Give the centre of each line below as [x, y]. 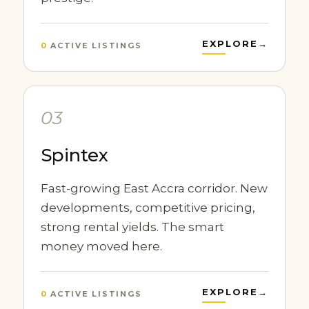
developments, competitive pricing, [148, 208]
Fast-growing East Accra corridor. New [154, 188]
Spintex [74, 155]
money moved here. [101, 246]
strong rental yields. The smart [132, 227]
